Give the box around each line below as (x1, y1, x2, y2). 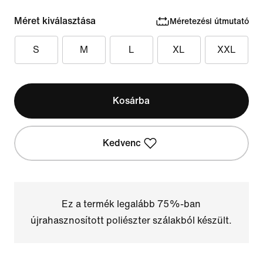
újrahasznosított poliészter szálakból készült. (31, 215, 232, 225)
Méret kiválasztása (14, 16, 96, 26)
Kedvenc (103, 138, 141, 148)
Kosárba (113, 96, 150, 106)
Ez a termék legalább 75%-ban (62, 199, 201, 209)
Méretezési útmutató (169, 16, 249, 26)
